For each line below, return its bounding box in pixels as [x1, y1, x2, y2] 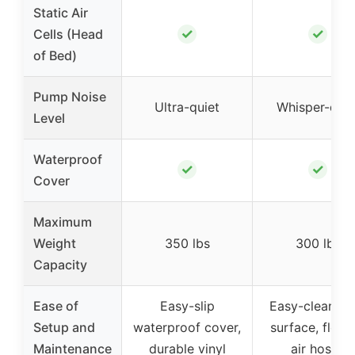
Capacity [33, 257, 87, 273]
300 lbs [295, 235, 341, 252]
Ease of [33, 298, 78, 315]
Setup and [33, 319, 95, 336]
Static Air [33, 5, 88, 21]
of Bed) [33, 48, 77, 64]
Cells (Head [33, 26, 103, 43]
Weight [33, 235, 76, 252]
